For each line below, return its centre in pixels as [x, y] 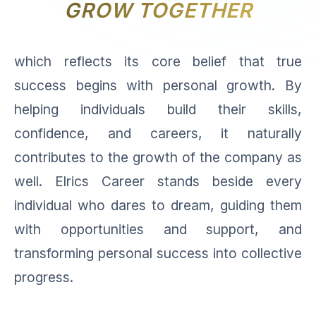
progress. [44, 277]
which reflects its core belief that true [158, 61]
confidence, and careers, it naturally [158, 133]
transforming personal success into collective [158, 253]
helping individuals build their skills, [158, 109]
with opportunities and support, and [158, 229]
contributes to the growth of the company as [158, 157]
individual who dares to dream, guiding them [158, 205]
